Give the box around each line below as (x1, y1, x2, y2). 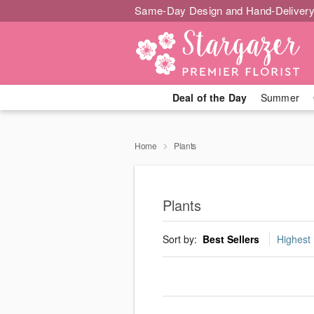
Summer (261, 90, 299, 104)
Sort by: (163, 232, 200, 247)
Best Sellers (203, 232, 259, 247)
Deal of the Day (172, 90, 247, 104)
